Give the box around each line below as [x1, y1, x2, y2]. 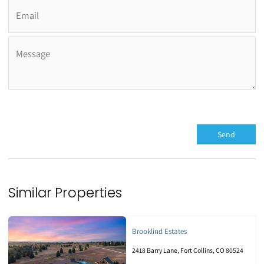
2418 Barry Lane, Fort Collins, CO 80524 [131, 246, 243, 255]
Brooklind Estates [131, 226, 187, 237]
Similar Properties [8, 183, 122, 203]
